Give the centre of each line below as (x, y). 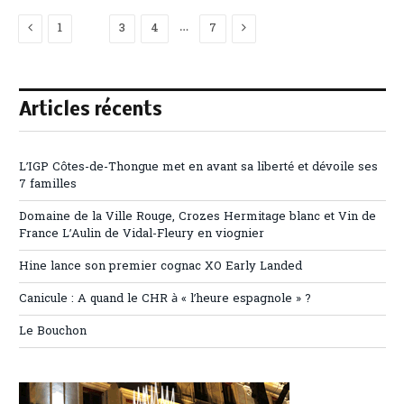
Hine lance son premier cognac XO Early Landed (161, 266)
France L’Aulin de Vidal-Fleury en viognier (142, 234)
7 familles (48, 184)
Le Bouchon (53, 331)
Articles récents (91, 110)
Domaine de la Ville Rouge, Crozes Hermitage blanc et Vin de (197, 216)
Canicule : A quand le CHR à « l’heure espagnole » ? (165, 298)
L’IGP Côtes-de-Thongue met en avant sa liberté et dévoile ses (198, 167)
